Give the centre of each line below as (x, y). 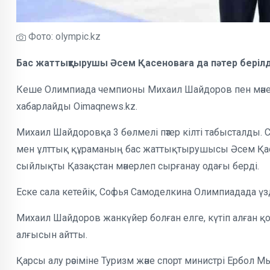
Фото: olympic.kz (63, 37)
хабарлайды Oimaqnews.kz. (77, 107)
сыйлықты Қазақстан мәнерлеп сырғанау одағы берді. (138, 166)
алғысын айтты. (52, 235)
